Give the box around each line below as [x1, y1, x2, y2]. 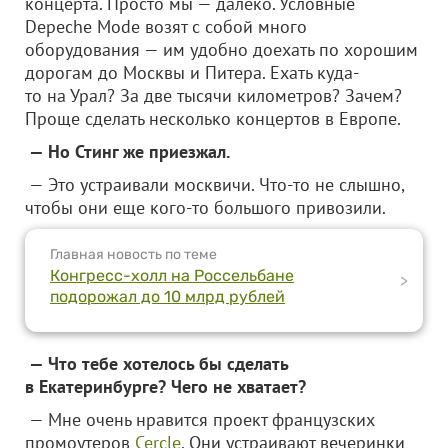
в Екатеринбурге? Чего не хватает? [25, 375, 306, 398]
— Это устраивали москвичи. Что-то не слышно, [25, 173, 404, 196]
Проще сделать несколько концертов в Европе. [25, 107, 401, 130]
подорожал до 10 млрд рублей [50, 287, 285, 306]
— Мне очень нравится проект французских [25, 408, 375, 431]
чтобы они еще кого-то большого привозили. [25, 196, 386, 219]
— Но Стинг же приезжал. [25, 140, 230, 163]
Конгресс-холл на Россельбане [50, 266, 294, 285]
